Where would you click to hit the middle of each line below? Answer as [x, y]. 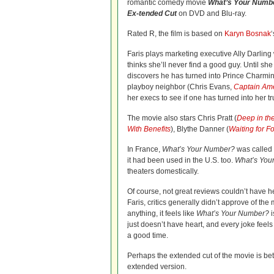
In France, [145, 149]
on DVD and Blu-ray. [212, 13]
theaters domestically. [163, 171]
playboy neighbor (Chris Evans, [180, 87]
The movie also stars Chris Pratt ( [182, 118]
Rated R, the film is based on [176, 34]
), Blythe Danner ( [200, 129]
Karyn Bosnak [248, 34]
